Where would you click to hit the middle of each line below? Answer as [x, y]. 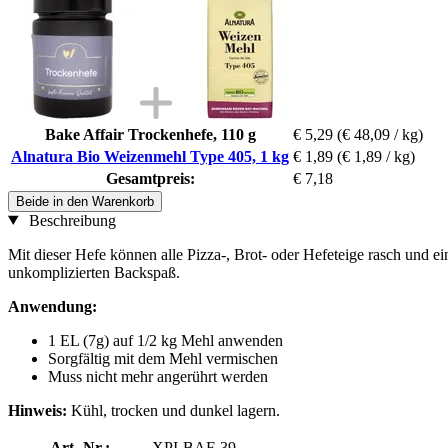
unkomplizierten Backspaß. [94, 272]
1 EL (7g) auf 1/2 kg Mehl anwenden [165, 340]
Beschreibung [70, 220]
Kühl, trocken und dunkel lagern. [175, 410]
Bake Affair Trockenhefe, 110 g [150, 134]
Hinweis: [39, 410]
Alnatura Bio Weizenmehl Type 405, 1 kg [150, 156]
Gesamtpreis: [150, 178]
